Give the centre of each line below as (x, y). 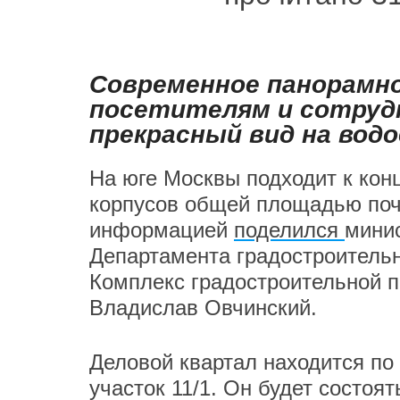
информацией (162, 229)
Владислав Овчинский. (203, 307)
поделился (289, 229)
